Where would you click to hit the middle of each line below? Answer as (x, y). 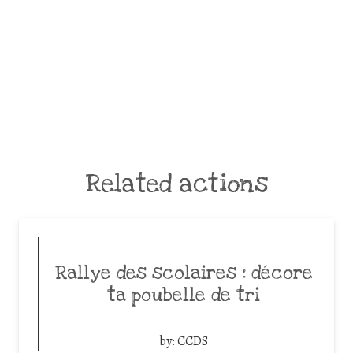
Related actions (176, 184)
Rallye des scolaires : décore (184, 274)
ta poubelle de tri (184, 296)
